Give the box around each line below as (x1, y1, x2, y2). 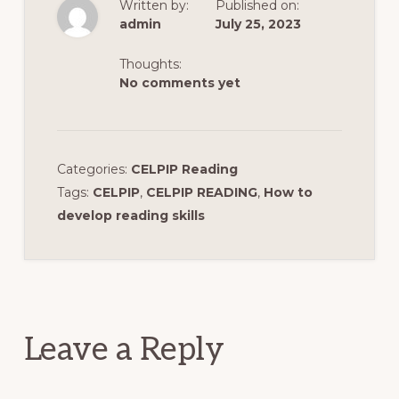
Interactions (22, 284, 174, 319)
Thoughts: (118, 55, 182, 72)
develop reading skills (56, 207, 205, 224)
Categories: (56, 160, 131, 177)
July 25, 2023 (215, 15, 301, 32)
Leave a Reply (23, 330, 224, 370)
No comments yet (118, 74, 240, 91)
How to (263, 183, 313, 200)
